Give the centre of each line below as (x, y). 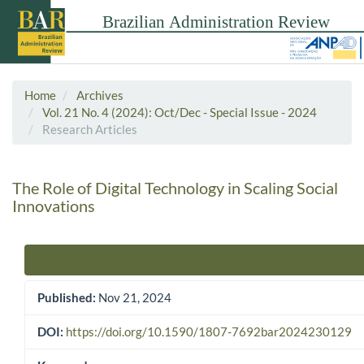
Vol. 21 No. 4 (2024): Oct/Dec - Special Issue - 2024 (180, 112)
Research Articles (89, 129)
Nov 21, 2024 (134, 298)
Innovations (54, 205)
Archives (100, 95)
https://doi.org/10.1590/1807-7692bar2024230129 (209, 332)
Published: (67, 298)
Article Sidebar (71, 267)
